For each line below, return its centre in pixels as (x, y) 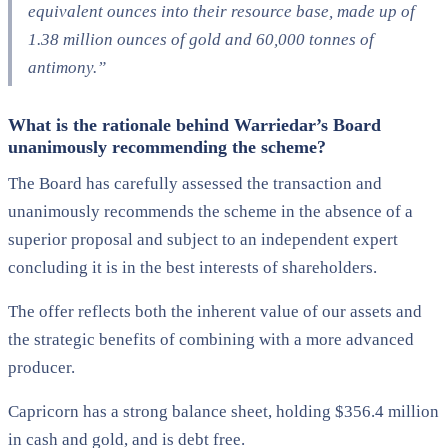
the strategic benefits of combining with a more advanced (211, 339)
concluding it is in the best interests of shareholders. (192, 267)
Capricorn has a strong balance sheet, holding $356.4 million (223, 411)
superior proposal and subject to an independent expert (203, 239)
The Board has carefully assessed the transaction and (195, 183)
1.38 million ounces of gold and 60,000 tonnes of (201, 39)
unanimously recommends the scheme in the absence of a (210, 211)
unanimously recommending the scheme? (167, 146)
